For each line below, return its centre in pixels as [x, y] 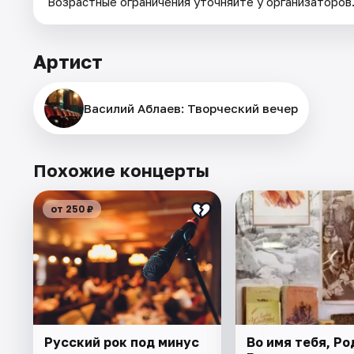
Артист [68, 62]
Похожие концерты [121, 171]
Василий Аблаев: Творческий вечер [191, 109]
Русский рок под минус [122, 343]
